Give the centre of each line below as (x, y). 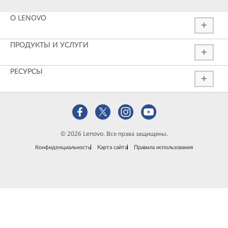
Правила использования (163, 147)
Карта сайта (112, 147)
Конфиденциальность (63, 147)
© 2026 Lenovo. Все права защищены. (114, 134)
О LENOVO (28, 18)
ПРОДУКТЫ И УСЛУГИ (49, 44)
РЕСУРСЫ (26, 71)
